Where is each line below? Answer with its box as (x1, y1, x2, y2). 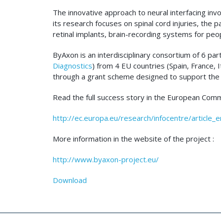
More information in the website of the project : (53, 134, 214, 144)
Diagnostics (53, 61, 92, 71)
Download (53, 175, 87, 185)
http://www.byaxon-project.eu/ (53, 154, 159, 164)
